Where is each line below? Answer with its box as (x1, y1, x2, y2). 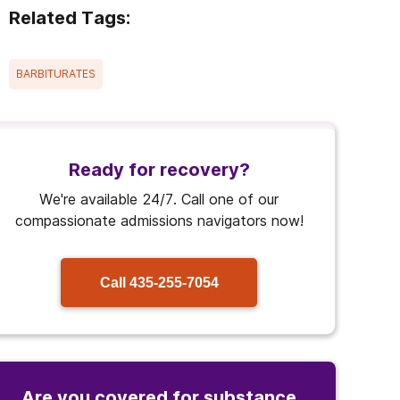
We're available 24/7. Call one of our (39, 190, 279, 208)
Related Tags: (9, 7, 130, 29)
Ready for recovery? (68, 159, 250, 180)
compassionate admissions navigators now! (14, 212, 304, 229)
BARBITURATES (16, 67, 96, 80)
